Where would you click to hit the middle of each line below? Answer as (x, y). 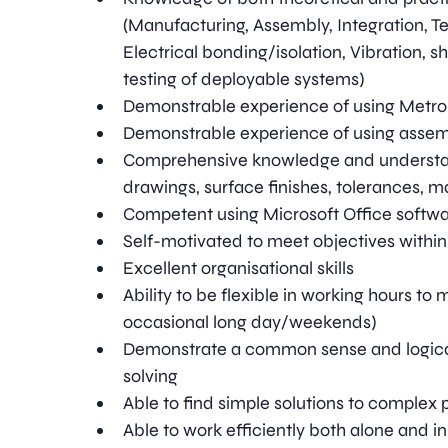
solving (151, 376)
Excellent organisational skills (239, 268)
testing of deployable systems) (244, 79)
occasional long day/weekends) (250, 322)
